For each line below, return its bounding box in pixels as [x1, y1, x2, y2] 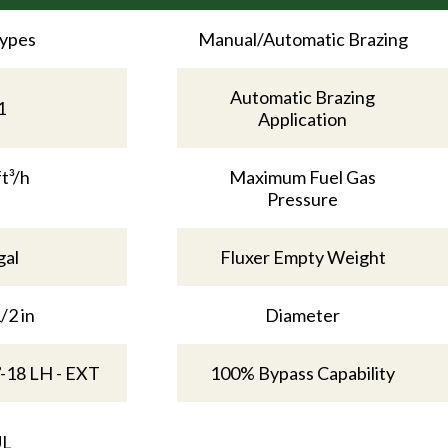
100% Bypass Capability [210, 361, 396, 384]
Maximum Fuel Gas [229, 165, 377, 188]
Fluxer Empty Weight [219, 245, 386, 268]
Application [258, 107, 348, 130]
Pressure [267, 187, 339, 210]
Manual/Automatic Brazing [197, 27, 408, 50]
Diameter [265, 303, 341, 326]
